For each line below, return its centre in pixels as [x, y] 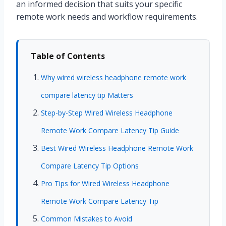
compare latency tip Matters [87, 95]
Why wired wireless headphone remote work [114, 78]
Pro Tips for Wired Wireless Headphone [105, 184]
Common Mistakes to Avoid [87, 219]
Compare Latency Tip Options [90, 166]
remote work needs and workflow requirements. [107, 17]
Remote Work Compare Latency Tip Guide [110, 131]
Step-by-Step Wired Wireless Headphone [107, 113]
